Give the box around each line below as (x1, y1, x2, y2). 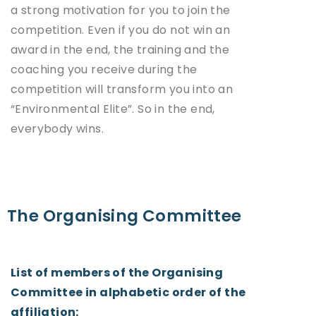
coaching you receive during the (11, 61, 197, 78)
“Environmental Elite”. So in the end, (11, 100, 215, 117)
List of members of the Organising (11, 264, 224, 281)
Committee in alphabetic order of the (11, 284, 246, 300)
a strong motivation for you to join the (11, 1, 231, 18)
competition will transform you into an (11, 80, 233, 97)
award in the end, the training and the (11, 41, 230, 58)
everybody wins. (11, 120, 104, 137)
